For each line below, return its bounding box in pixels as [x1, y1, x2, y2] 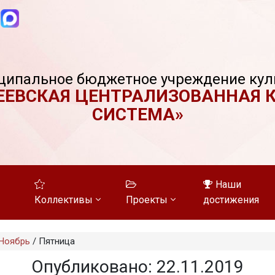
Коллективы [34, 194, 93, 206]
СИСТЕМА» [91, 104, 184, 125]
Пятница [38, 236, 75, 247]
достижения [203, 194, 260, 206]
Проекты [126, 194, 168, 206]
